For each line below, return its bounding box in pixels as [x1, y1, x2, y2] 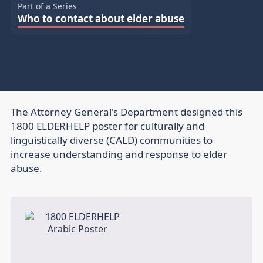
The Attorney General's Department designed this [11, 105, 242, 119]
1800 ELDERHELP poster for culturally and [11, 119, 204, 133]
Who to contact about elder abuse [18, 12, 184, 26]
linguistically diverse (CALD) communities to [11, 133, 213, 147]
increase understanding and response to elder [11, 147, 227, 161]
